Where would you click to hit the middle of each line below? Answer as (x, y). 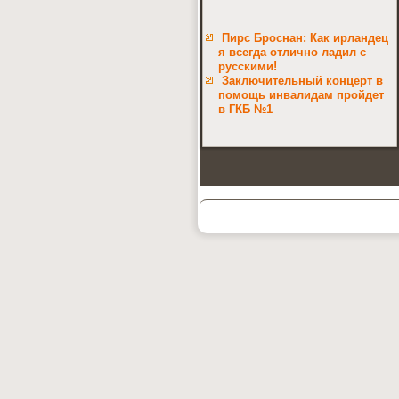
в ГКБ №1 (245, 109)
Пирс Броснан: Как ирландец (305, 38)
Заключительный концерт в (302, 81)
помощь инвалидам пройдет (301, 95)
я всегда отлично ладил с (292, 52)
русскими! (248, 66)
